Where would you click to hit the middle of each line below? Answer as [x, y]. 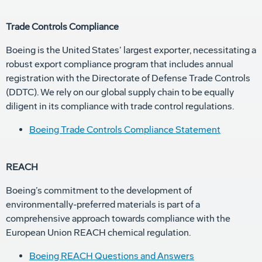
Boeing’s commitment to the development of [99, 191]
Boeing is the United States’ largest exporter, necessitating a [131, 50]
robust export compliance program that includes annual [120, 64]
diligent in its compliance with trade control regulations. [120, 106]
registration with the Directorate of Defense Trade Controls [128, 78]
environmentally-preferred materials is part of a [103, 205]
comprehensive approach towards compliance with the [118, 219]
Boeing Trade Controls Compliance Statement [125, 130]
